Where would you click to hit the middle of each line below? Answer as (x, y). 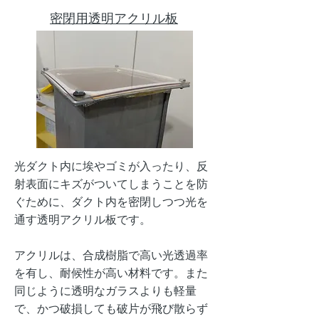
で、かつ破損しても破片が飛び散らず (111, 309)
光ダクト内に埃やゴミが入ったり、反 (111, 166)
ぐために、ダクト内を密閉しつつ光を (111, 202)
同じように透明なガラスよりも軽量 (105, 291)
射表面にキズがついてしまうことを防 (111, 184)
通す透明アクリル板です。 (83, 220)
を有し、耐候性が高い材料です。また (111, 273)
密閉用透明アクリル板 (114, 19)
